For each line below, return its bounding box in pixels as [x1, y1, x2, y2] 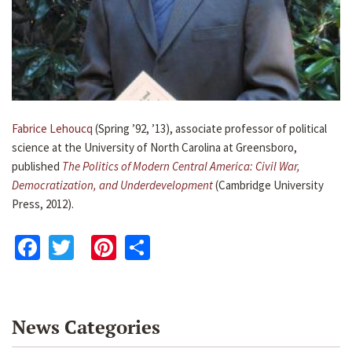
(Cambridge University [215, 178, 324, 193]
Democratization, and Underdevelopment [12, 178, 215, 193]
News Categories [12, 314, 160, 340]
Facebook [40, 229, 141, 262]
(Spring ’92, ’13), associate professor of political [93, 121, 327, 137]
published [12, 159, 62, 174]
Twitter [74, 229, 149, 262]
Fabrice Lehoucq [12, 121, 93, 137]
